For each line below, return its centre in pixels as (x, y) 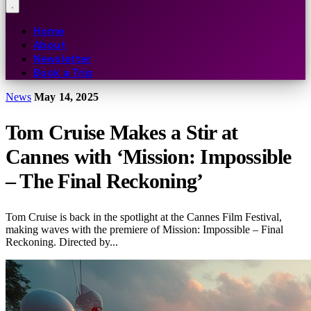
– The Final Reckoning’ (104, 182)
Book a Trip (63, 73)
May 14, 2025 (66, 97)
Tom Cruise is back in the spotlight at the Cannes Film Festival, (144, 217)
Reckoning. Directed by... (62, 242)
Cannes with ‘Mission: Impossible (149, 157)
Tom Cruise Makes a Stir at (122, 133)
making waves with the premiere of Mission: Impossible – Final (144, 230)
